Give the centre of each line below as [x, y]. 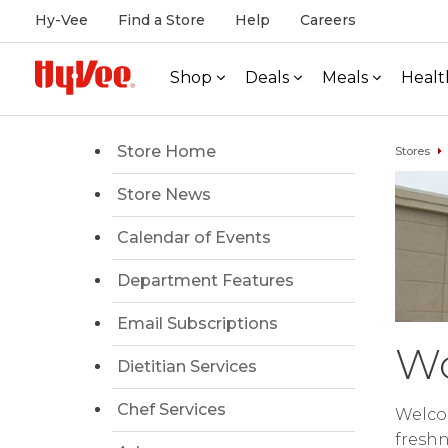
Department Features [205, 280]
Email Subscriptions [197, 323]
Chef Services [171, 409]
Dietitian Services [187, 366]
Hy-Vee [61, 20]
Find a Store [161, 20]
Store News [164, 194]
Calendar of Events [194, 237]
